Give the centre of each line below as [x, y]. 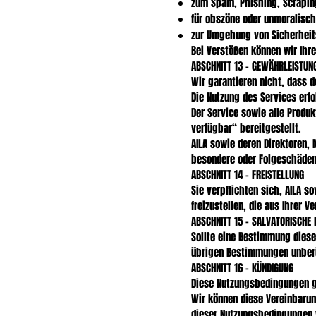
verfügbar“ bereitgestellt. [246, 128]
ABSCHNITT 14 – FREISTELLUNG [248, 175]
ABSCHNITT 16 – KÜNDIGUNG [242, 268]
